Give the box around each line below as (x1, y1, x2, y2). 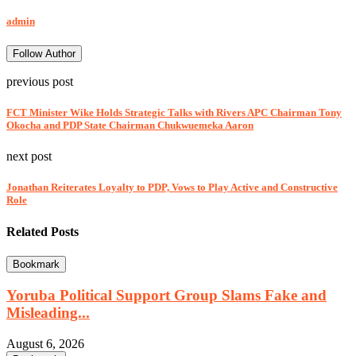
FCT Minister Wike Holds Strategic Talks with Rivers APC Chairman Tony (6, 106, 342, 118)
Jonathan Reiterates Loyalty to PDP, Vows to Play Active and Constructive (6, 181, 338, 194)
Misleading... (6, 304, 90, 322)
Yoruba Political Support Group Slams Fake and (6, 287, 327, 304)
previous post (6, 74, 73, 88)
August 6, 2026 (6, 337, 84, 351)
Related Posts (6, 224, 79, 238)
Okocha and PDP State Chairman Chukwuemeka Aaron (6, 118, 253, 131)
